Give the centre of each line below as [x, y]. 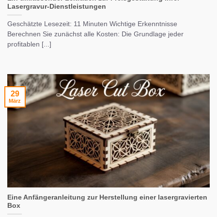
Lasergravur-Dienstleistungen [57, 7]
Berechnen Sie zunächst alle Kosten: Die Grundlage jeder [95, 34]
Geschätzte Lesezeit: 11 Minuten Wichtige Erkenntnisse [92, 24]
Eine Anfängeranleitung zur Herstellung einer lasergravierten [107, 197]
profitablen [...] [29, 45]
